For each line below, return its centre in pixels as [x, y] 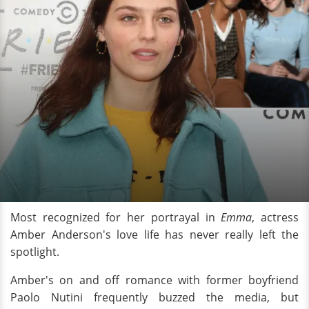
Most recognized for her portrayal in [116, 217]
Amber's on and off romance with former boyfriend [154, 280]
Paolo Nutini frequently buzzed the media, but [154, 297]
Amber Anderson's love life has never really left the [154, 235]
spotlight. [35, 252]
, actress [276, 217]
